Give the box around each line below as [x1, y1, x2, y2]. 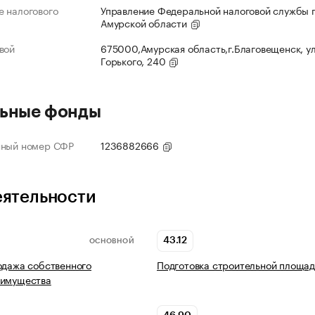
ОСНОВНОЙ [89, 237, 134, 245]
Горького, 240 [101, 53, 169, 69]
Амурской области [101, 15, 190, 31]
